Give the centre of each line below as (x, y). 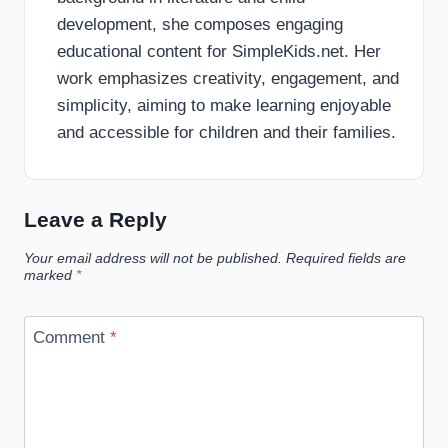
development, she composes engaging (200, 25)
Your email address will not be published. (153, 258)
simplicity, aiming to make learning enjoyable (224, 106)
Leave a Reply (95, 220)
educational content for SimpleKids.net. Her (219, 52)
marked (50, 275)
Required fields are (346, 258)
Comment (71, 337)
